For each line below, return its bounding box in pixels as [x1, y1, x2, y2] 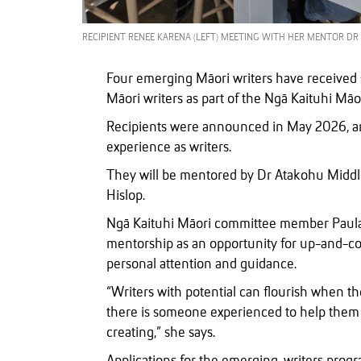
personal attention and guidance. [106, 257, 297, 272]
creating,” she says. [106, 326, 215, 341]
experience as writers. [106, 140, 231, 156]
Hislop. [106, 189, 145, 204]
